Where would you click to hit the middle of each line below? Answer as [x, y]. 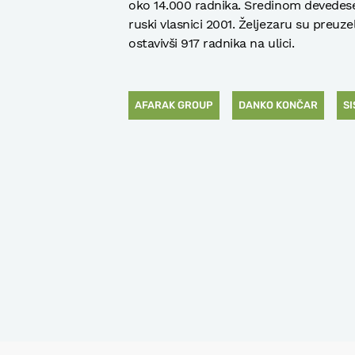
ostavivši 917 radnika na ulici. [212, 43]
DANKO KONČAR [278, 105]
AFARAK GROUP [174, 105]
